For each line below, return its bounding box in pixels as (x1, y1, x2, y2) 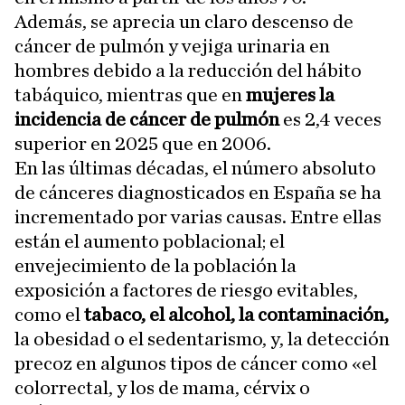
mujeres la (242, 84, 334, 105)
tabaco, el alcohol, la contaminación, (84, 304, 389, 325)
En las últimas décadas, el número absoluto (14, 157, 376, 178)
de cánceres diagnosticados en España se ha (14, 182, 381, 202)
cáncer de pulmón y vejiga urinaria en (14, 35, 330, 56)
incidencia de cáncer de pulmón (14, 108, 279, 129)
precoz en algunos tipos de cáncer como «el (14, 353, 377, 373)
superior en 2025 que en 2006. (14, 133, 271, 154)
